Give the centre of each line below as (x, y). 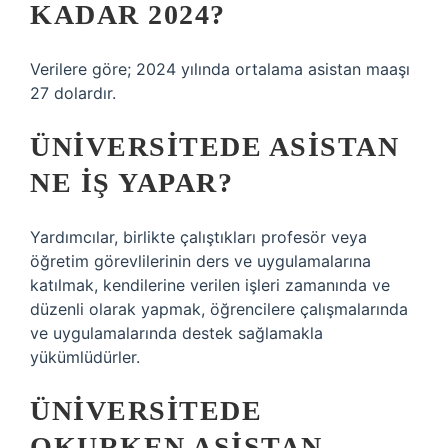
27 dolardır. (73, 93)
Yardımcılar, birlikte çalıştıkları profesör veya (198, 237)
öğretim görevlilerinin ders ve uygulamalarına (200, 261)
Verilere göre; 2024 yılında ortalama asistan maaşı (220, 69)
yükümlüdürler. (85, 357)
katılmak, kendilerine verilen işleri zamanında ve (210, 285)
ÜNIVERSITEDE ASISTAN (214, 146)
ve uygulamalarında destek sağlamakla (176, 333)
